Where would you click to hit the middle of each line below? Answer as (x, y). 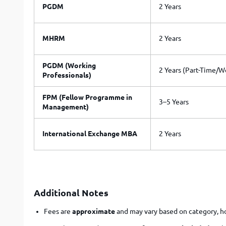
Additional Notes (71, 193)
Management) (66, 107)
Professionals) (67, 75)
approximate (94, 211)
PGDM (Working (69, 66)
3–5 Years (174, 102)
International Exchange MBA (90, 134)
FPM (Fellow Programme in (87, 97)
